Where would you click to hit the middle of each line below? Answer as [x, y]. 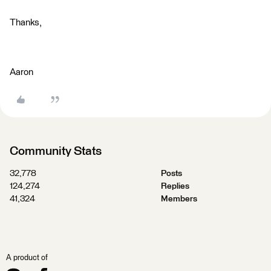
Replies [175, 186]
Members [179, 199]
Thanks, [26, 23]
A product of [27, 258]
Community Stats [56, 151]
